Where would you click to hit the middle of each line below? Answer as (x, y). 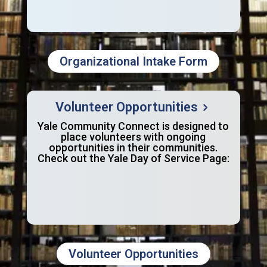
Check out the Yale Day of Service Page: (133, 158)
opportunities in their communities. (133, 147)
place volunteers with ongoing (133, 136)
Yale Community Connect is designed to (133, 126)
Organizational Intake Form (133, 61)
